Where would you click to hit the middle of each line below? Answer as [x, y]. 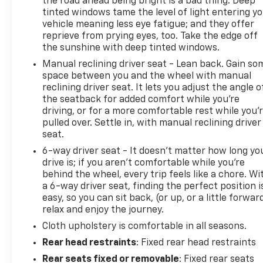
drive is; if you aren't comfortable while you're [144, 163]
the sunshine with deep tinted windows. [131, 48]
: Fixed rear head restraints [196, 243]
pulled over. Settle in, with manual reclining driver [152, 123]
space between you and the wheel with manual [147, 76]
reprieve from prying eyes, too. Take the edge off [150, 36]
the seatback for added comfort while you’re [141, 100]
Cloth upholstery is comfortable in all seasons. [145, 226]
